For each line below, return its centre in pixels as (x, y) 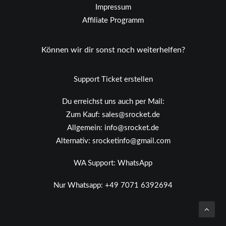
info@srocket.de (132, 128)
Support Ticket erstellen (113, 79)
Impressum (113, 7)
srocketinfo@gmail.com (131, 141)
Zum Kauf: (84, 115)
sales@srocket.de (131, 115)
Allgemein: (86, 128)
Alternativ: (74, 141)
